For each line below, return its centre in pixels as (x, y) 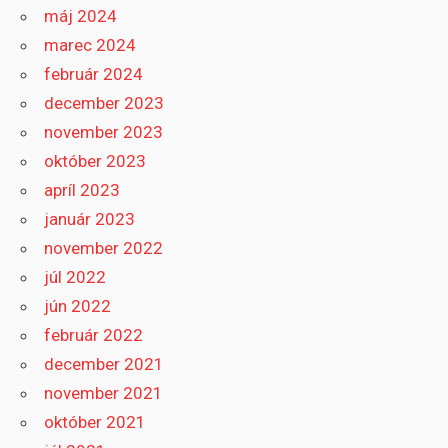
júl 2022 (75, 277)
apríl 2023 (82, 190)
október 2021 (95, 422)
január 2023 (90, 219)
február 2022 (94, 335)
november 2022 (104, 248)
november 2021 (104, 393)
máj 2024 (81, 16)
